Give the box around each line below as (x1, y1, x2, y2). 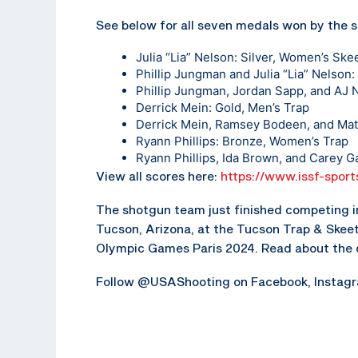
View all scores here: (96, 168, 221, 183)
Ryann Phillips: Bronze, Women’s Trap (136, 133, 348, 149)
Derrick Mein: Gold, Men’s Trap (136, 99, 309, 115)
